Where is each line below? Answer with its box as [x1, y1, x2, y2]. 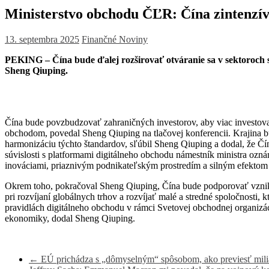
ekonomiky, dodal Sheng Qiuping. [5, 213, 135, 224]
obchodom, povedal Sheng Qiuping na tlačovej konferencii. [5, 128, 231, 139]
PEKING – [5, 55, 52, 65]
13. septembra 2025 [5, 34, 79, 45]
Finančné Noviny [82, 34, 148, 45]
